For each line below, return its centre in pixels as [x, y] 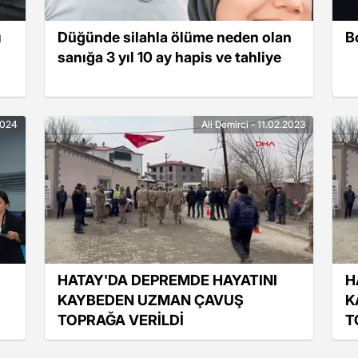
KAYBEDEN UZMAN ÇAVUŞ [151, 300]
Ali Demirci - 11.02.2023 [253, 124]
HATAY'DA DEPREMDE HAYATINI [167, 280]
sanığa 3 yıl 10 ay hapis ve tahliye [169, 57]
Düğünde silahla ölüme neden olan [175, 37]
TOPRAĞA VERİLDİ [121, 320]
